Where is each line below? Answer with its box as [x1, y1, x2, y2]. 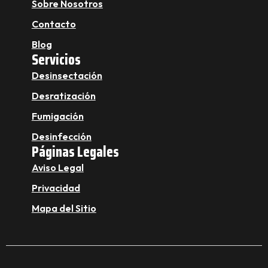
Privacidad [31, 181, 80, 194]
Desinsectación [31, 69, 102, 81]
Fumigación [31, 109, 84, 122]
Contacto [31, 17, 76, 30]
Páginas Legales [31, 140, 119, 163]
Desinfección [31, 130, 92, 142]
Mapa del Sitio [31, 202, 96, 214]
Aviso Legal [31, 161, 84, 173]
